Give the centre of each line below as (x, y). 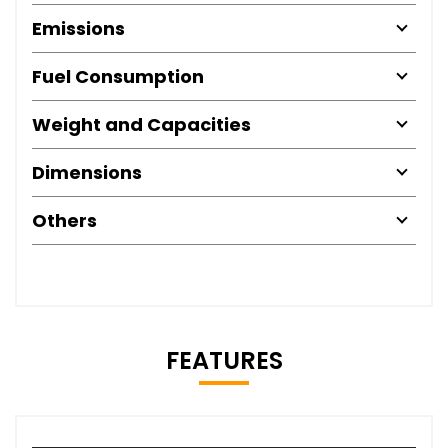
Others (64, 220)
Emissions (78, 28)
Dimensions (87, 172)
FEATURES (224, 360)
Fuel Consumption (118, 76)
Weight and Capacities (141, 124)
